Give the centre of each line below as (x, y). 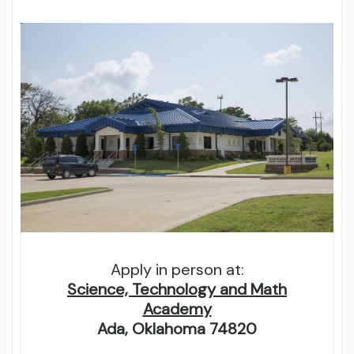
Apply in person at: (177, 269)
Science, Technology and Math (177, 289)
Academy (177, 309)
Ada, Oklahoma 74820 (177, 328)
